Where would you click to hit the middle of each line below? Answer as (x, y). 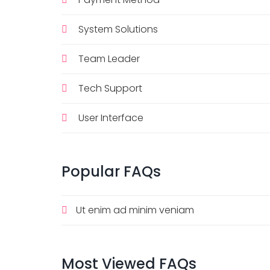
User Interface (111, 118)
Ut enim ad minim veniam (135, 210)
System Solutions (118, 29)
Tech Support (110, 88)
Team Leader (109, 58)
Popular (91, 171)
